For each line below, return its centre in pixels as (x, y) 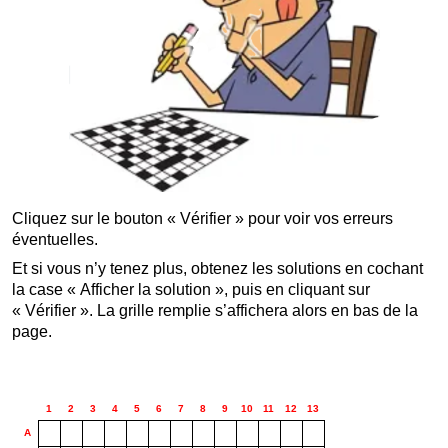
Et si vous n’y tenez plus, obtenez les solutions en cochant (217, 268)
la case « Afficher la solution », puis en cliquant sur (190, 289)
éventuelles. (54, 239)
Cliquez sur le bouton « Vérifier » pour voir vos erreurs (202, 218)
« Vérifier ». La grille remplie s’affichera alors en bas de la (214, 310)
